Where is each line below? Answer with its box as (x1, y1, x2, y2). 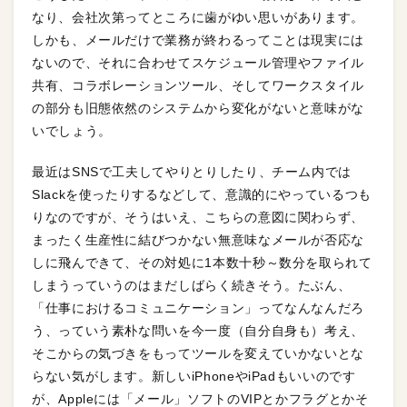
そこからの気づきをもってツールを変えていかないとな (32, 346, 364, 362)
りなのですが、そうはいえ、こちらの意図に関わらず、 (32, 210, 365, 225)
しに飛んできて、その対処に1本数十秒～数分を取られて (32, 255, 372, 271)
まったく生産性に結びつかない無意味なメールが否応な (32, 233, 364, 248)
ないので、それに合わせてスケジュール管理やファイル (32, 55, 364, 71)
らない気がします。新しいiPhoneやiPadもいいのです (32, 369, 356, 384)
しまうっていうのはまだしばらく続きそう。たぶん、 (32, 278, 352, 293)
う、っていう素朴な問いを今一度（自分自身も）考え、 (32, 323, 365, 339)
